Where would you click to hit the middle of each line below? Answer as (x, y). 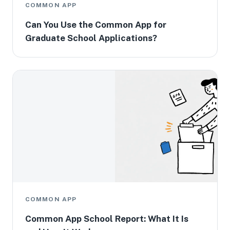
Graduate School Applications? (91, 38)
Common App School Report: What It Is (107, 219)
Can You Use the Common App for (96, 25)
